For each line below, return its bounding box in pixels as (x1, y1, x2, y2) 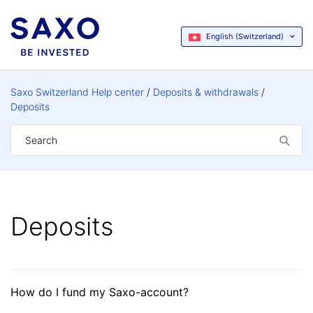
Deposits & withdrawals (153, 86, 259, 98)
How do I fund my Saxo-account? (10, 285, 189, 299)
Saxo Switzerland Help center (10, 86, 144, 98)
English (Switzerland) (206, 31, 284, 41)
